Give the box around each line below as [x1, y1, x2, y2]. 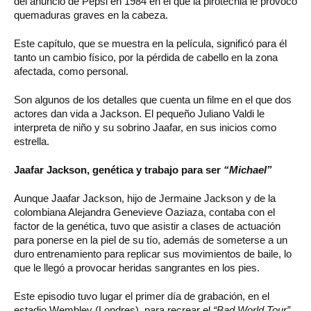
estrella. [14, 135, 49, 148]
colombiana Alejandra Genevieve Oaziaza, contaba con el [14, 206, 275, 219]
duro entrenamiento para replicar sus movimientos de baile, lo [14, 248, 292, 260]
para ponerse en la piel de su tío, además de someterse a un [14, 234, 287, 246]
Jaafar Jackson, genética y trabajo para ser [14, 164, 224, 176]
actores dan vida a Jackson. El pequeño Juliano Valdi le [14, 108, 264, 120]
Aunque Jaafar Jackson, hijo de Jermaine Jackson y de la [14, 192, 276, 205]
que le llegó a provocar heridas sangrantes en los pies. [14, 262, 260, 274]
